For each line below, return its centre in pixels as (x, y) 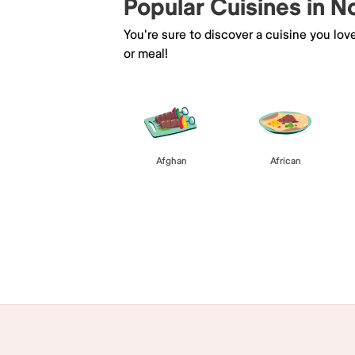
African (285, 161)
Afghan (171, 161)
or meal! (146, 53)
